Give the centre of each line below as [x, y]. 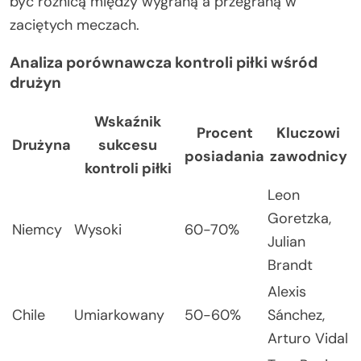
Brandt [290, 266]
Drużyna [41, 145]
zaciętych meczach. [75, 25]
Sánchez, [296, 315]
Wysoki [98, 230]
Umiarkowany [119, 315]
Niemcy [37, 230]
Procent [224, 133]
